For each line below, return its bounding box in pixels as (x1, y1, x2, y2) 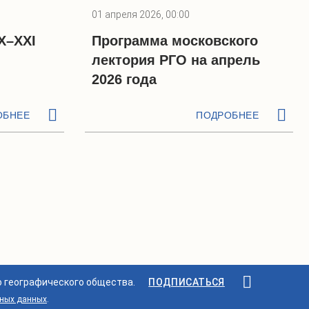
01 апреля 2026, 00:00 (92, 9, 190, 20)
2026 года (92, 72, 157, 87)
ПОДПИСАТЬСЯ (148, 277, 225, 288)
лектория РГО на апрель (92, 52, 260, 68)
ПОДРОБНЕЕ (196, 110, 259, 121)
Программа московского (92, 33, 258, 48)
